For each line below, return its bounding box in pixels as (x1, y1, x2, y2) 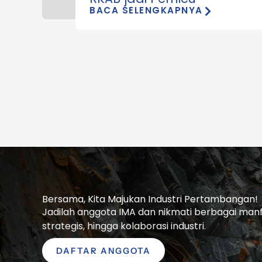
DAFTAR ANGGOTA (56, 245, 151, 256)
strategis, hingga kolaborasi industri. (42, 219, 206, 233)
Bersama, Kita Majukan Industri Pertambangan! (42, 192, 258, 206)
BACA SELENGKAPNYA (89, 4, 203, 16)
